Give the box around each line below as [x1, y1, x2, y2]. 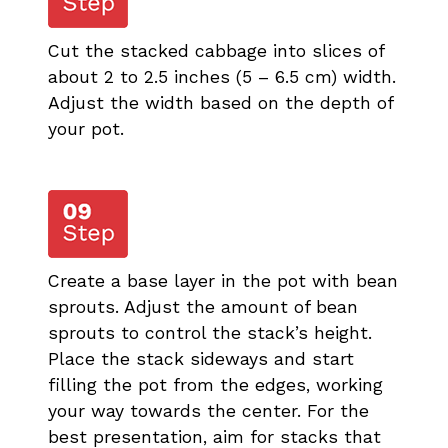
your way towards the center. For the [48, 400, 369, 421]
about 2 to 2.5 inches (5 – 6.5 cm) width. [48, 66, 396, 87]
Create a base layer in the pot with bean [48, 270, 398, 291]
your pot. [48, 118, 124, 139]
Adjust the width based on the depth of [48, 92, 393, 113]
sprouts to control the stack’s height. [48, 322, 372, 343]
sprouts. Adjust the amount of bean [48, 296, 358, 317]
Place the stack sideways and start [48, 348, 354, 369]
